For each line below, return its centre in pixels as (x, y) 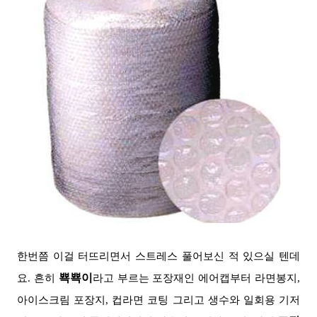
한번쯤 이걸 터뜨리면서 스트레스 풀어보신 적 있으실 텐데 (158, 256)
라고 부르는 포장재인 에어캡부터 (172, 278)
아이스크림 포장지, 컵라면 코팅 (95, 300)
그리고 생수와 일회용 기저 (236, 300)
